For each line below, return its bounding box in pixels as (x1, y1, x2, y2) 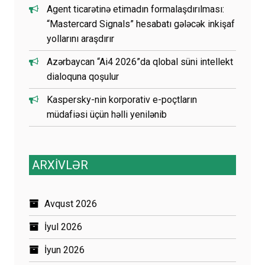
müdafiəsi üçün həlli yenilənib (47, 108, 167, 120)
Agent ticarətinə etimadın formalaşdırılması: (47, 3, 224, 15)
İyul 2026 (44, 221, 82, 232)
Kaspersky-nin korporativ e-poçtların (47, 93, 197, 105)
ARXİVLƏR (32, 157, 88, 172)
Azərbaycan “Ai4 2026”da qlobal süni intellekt (47, 56, 233, 67)
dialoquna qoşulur (47, 70, 119, 82)
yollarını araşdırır (47, 33, 114, 44)
